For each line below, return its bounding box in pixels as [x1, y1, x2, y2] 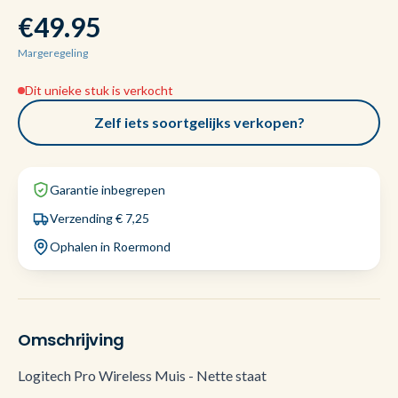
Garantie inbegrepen [50, 182, 165, 197]
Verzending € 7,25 [50, 211, 149, 226]
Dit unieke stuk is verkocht [25, 83, 173, 98]
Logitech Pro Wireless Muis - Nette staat [18, 367, 267, 384]
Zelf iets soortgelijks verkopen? [93, 114, 305, 131]
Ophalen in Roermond [50, 239, 171, 254]
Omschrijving [18, 329, 124, 351]
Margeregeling [18, 46, 88, 60]
